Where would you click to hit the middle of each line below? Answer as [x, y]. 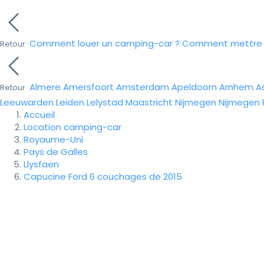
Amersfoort [88, 87]
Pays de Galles [56, 152]
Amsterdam [143, 87]
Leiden [70, 102]
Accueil [39, 115]
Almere [45, 87]
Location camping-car [72, 127]
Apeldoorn [194, 87]
